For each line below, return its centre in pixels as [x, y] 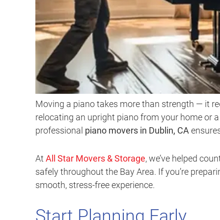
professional [60, 131]
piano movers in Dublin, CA [137, 131]
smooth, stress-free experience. [95, 185]
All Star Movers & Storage [96, 159]
